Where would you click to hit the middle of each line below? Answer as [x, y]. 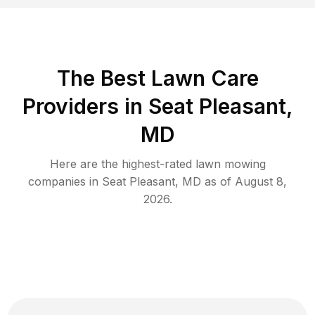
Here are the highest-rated [122, 163]
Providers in [82, 106]
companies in [65, 181]
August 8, [261, 181]
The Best [104, 78]
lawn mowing [230, 163]
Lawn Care [205, 78]
